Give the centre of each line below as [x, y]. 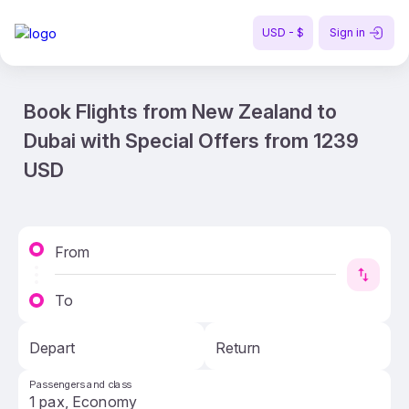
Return [238, 348]
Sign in [347, 32]
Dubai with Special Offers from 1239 [191, 141]
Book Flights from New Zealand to [180, 111]
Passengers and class [80, 384]
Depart [52, 348]
